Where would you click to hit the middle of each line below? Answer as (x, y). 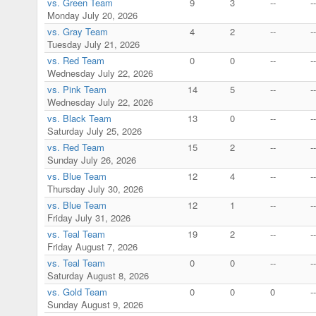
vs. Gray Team (78, 31)
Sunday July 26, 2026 (92, 159)
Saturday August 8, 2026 (98, 275)
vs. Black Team (79, 118)
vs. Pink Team (77, 89)
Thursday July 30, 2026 (95, 188)
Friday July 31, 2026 (89, 217)
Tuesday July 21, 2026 (93, 44)
